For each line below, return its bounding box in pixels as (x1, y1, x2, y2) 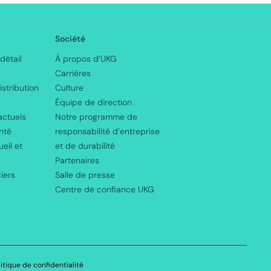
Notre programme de (55, 111, 137, 122)
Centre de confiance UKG (55, 184, 154, 195)
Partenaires (55, 155, 99, 166)
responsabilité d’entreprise (55, 126, 160, 137)
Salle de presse (55, 169, 115, 180)
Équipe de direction (55, 97, 132, 108)
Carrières (55, 68, 91, 79)
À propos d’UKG (55, 53, 117, 64)
